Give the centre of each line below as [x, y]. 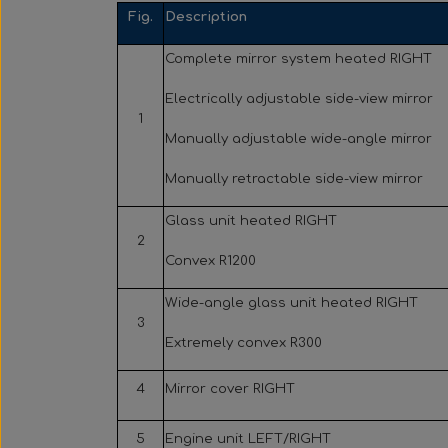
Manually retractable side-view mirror [294, 178]
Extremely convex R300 [243, 342]
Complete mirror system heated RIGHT [298, 58]
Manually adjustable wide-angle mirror [298, 138]
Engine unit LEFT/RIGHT [248, 438]
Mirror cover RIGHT [230, 388]
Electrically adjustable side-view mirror [299, 98]
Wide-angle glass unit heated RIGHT [291, 302]
